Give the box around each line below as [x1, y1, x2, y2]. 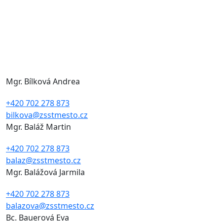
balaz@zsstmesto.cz [6, 155, 81, 166]
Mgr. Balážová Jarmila [6, 167, 85, 178]
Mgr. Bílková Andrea [6, 76, 80, 87]
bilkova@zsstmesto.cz [6, 110, 88, 121]
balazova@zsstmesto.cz [6, 200, 94, 212]
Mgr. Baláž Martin [6, 121, 71, 133]
